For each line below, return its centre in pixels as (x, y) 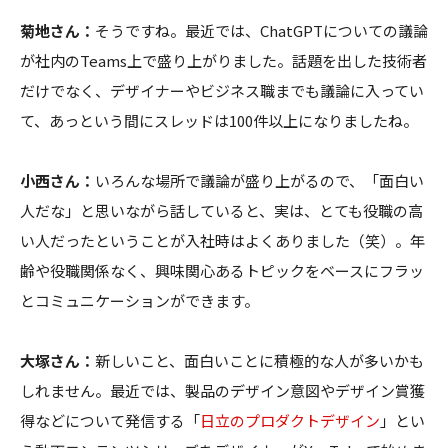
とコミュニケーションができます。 (139, 300)
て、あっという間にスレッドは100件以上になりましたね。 (219, 120)
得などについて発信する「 (110, 420)
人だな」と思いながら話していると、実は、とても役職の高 (221, 210)
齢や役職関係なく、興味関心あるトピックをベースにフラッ (222, 270)
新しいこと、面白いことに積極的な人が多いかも (259, 360)
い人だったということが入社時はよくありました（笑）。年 (222, 240)
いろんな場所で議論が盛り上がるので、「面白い (259, 180)
